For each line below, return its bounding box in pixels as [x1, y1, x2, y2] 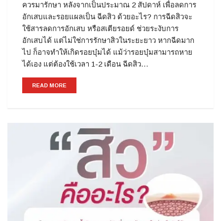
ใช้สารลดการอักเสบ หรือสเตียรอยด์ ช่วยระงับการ [22, 24, 179, 33]
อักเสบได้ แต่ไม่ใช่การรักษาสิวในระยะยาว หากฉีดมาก [22, 36, 194, 45]
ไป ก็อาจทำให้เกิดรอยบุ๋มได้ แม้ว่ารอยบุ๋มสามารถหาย [22, 48, 192, 57]
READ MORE [32, 82, 67, 89]
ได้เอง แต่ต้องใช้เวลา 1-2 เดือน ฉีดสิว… [22, 60, 148, 69]
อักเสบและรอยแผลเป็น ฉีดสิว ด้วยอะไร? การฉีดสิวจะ [22, 12, 192, 21]
